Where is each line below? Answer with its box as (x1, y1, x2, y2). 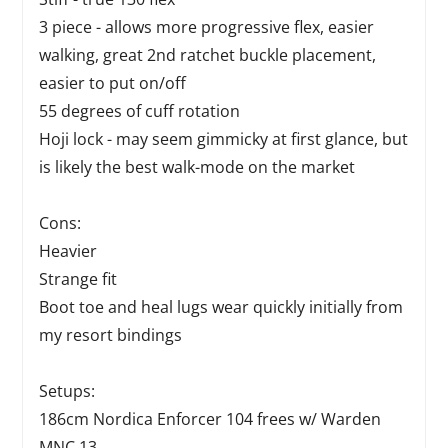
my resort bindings (39, 324, 183, 346)
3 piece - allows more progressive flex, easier (39, 16, 375, 38)
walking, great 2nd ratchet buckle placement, (39, 44, 377, 66)
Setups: (39, 380, 96, 402)
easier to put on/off (39, 72, 187, 94)
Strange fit (39, 268, 118, 290)
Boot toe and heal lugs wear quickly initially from (39, 296, 404, 318)
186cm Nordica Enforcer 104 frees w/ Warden (39, 408, 382, 430)
